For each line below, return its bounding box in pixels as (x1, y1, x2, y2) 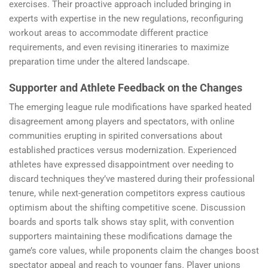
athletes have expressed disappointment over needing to (9, 159, 234, 170)
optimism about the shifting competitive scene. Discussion (9, 202, 245, 213)
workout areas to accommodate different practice (9, 28, 208, 38)
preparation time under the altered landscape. (9, 56, 190, 67)
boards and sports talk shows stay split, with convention (9, 216, 234, 227)
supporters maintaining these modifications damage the (9, 230, 232, 242)
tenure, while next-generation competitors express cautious (9, 187, 245, 199)
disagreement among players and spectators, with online (9, 115, 234, 127)
